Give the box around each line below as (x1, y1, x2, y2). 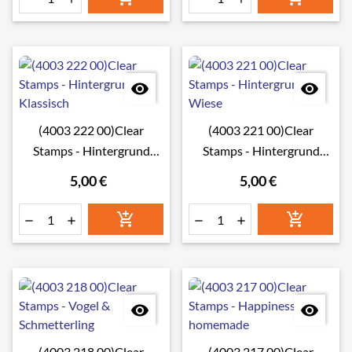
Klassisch (66, 163, 116, 178)
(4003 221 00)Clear (208, 123, 313, 137)
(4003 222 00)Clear (38, 123, 144, 137)
